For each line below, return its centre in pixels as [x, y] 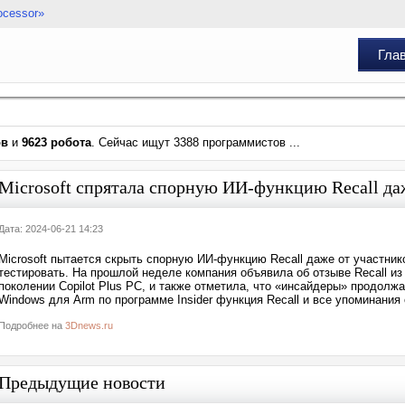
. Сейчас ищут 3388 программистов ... [196, 142]
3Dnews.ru [89, 325]
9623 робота [57, 142]
